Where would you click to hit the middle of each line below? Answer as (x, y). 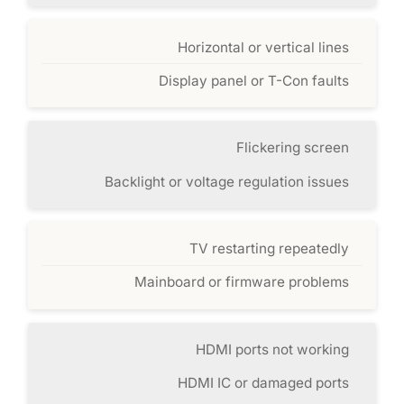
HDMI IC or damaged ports (263, 383)
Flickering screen (292, 148)
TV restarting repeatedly (269, 249)
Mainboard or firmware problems (241, 282)
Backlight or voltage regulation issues (226, 181)
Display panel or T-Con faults (253, 80)
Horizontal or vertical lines (263, 47)
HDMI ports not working (272, 349)
